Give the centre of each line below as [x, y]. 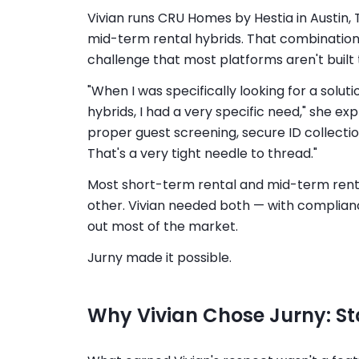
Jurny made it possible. [159, 257]
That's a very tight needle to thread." [202, 153]
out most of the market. [162, 226]
